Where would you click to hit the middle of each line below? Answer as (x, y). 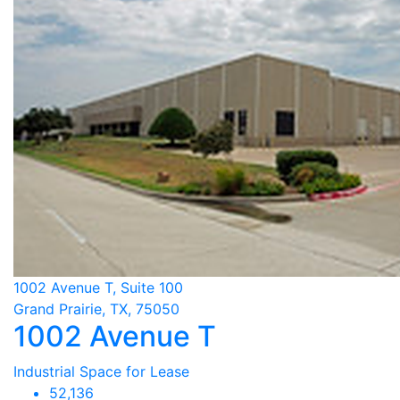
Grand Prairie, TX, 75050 (96, 309)
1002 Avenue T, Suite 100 (98, 287)
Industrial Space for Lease (101, 371)
